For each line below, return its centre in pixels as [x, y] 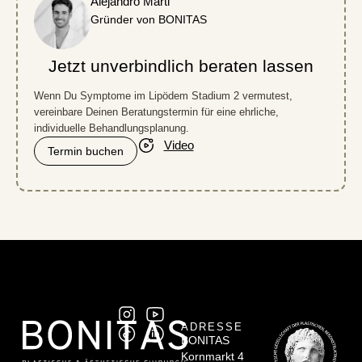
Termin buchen [86, 151]
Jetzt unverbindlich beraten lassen [181, 65]
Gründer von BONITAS [149, 19]
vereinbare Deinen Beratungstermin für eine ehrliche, [156, 112]
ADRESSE [212, 326]
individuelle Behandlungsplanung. [112, 128]
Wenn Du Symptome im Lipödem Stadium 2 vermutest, [163, 95]
